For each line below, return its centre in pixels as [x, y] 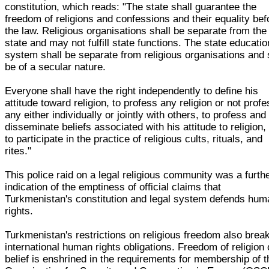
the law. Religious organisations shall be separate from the [136, 31]
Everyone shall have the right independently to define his [132, 91]
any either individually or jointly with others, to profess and [136, 115]
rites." [18, 151]
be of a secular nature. [56, 67]
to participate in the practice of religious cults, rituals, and [134, 139]
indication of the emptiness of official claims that [113, 187]
